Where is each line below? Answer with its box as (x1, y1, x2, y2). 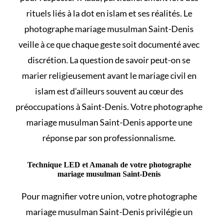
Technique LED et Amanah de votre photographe (27, 160, 191, 169)
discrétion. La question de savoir (28, 54, 150, 65)
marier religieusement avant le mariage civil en (21, 70, 197, 81)
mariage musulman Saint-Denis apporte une (26, 116, 192, 127)
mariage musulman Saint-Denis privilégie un (25, 206, 193, 217)
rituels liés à (26, 7, 73, 18)
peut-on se (150, 54, 190, 65)
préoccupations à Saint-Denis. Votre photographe (16, 101, 202, 112)
